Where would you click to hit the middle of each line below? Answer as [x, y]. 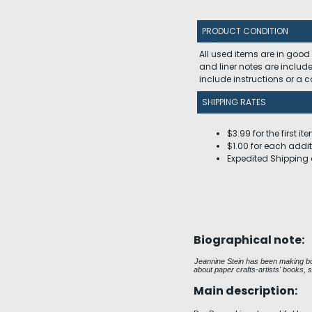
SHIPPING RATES [234, 102]
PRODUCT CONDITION [245, 31]
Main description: [245, 291]
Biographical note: [249, 240]
